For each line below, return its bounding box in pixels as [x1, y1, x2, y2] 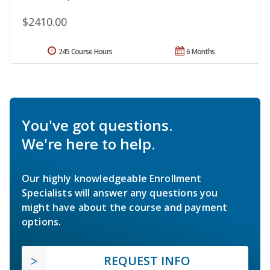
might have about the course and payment [22, 201, 228, 215]
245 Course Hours [58, 46, 113, 57]
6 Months [186, 46, 215, 57]
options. [22, 215, 61, 229]
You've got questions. [22, 115, 172, 136]
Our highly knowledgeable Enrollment [22, 172, 202, 186]
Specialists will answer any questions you [22, 186, 218, 200]
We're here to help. [22, 134, 155, 154]
